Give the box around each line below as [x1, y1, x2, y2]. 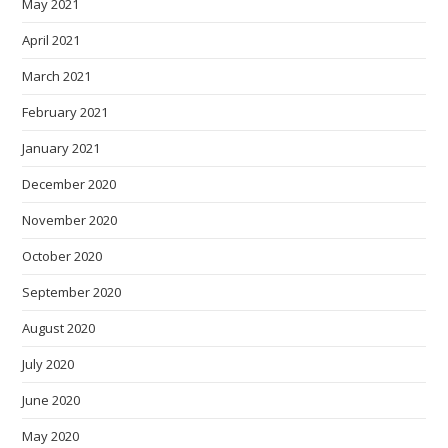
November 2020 [22, 211, 118, 229]
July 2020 [22, 355, 75, 373]
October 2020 [22, 247, 103, 265]
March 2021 [22, 67, 92, 85]
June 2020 [22, 391, 81, 409]
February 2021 [22, 103, 109, 121]
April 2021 [22, 31, 81, 49]
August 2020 [22, 319, 96, 337]
